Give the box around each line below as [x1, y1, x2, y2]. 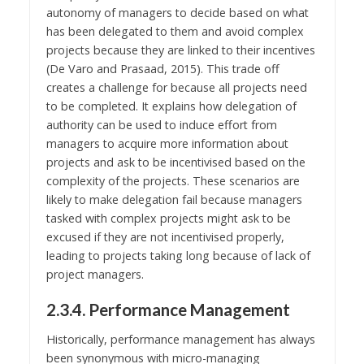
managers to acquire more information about [45, 135, 288, 151]
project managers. [45, 266, 144, 282]
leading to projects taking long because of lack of [45, 247, 310, 263]
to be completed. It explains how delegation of [45, 97, 297, 114]
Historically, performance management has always [45, 331, 315, 347]
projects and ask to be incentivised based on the [45, 154, 305, 170]
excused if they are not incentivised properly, [45, 228, 284, 245]
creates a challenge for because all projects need [45, 79, 307, 95]
